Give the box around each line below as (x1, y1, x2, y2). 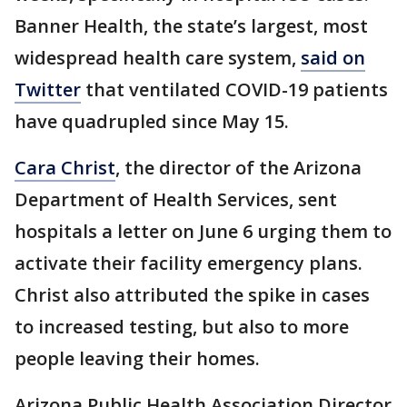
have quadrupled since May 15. (15, 108, 289, 134)
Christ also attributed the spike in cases (15, 282, 370, 307)
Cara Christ (15, 154, 115, 180)
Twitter (15, 76, 81, 102)
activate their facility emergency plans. (15, 250, 362, 275)
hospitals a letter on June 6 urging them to (15, 218, 392, 243)
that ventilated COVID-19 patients (81, 76, 388, 102)
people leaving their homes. (15, 345, 260, 371)
